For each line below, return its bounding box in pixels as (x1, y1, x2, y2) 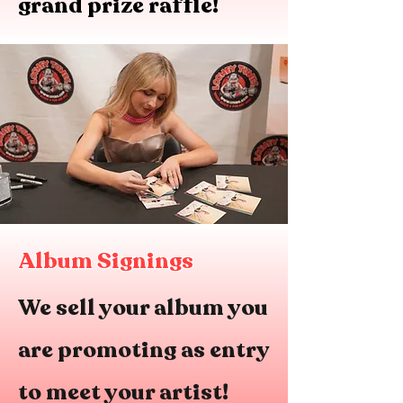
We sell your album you (18, 292, 268, 324)
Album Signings (18, 246, 193, 277)
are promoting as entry (18, 335, 269, 366)
